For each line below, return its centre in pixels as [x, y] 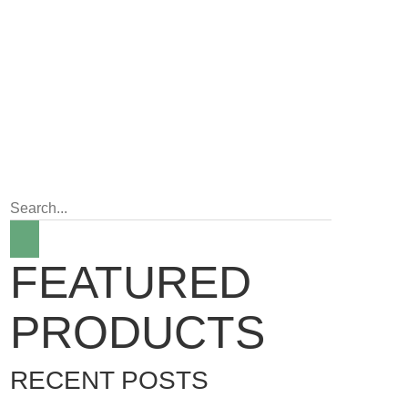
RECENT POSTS [109, 380]
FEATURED [130, 282]
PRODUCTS [137, 332]
